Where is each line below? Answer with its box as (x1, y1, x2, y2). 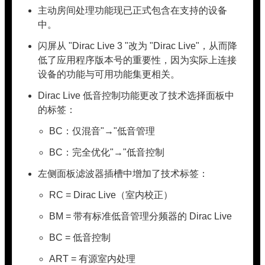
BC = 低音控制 (49, 232, 111, 243)
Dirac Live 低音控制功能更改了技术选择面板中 (38, 91, 235, 101)
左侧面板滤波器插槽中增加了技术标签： (38, 169, 209, 179)
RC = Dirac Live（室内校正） (49, 190, 173, 200)
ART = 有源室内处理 (49, 254, 136, 264)
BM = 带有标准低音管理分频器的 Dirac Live (49, 211, 232, 221)
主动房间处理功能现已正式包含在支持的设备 (38, 5, 228, 15)
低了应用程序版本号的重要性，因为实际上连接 (38, 55, 237, 65)
